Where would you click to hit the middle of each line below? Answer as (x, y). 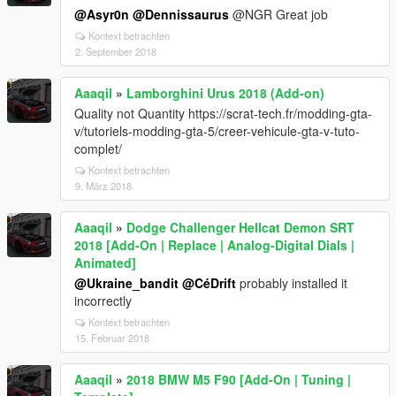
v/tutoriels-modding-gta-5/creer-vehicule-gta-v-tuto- (217, 130)
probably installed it (292, 282)
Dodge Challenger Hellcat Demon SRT (240, 227)
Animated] (105, 262)
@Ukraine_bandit (126, 282)
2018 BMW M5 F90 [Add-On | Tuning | (239, 379)
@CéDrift (209, 282)
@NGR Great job (278, 14)
